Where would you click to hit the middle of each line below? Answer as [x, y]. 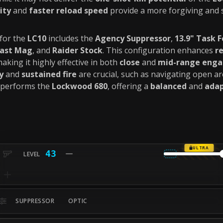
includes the [71, 38]
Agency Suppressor [133, 38]
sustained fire [49, 74]
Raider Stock [77, 50]
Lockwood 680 [80, 86]
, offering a [129, 86]
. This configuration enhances [159, 50]
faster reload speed [68, 10]
